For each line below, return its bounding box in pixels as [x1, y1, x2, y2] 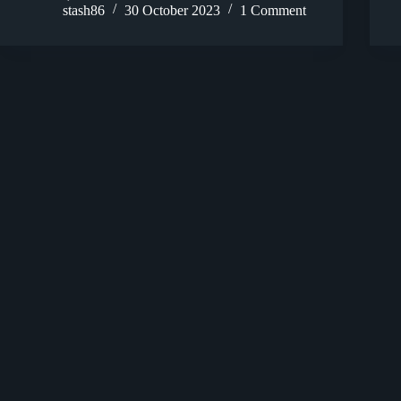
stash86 [63, 2, 105, 18]
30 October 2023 [124, 2, 220, 18]
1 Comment [240, 2, 306, 18]
